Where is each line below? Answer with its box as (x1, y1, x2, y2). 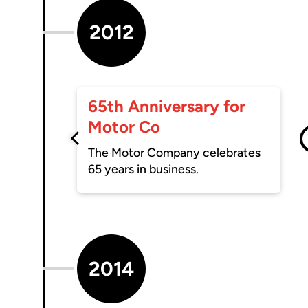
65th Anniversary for (88, 96, 246, 116)
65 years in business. (88, 162, 199, 176)
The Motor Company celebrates (88, 145, 261, 159)
